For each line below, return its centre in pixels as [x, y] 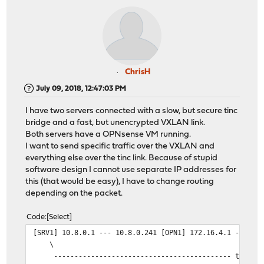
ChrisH [137, 72]
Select [60, 217]
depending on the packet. [74, 194]
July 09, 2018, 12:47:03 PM [81, 88]
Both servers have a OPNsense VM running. [108, 135]
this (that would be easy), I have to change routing [120, 182]
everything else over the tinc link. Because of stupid [122, 159]
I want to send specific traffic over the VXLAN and [120, 147]
